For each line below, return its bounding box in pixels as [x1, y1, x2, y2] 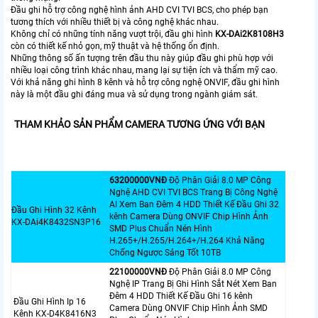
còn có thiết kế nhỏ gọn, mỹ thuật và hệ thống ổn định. [11, 40, 219, 51]
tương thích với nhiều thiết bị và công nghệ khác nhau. [11, 16, 219, 27]
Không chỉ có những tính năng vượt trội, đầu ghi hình [11, 28, 215, 39]
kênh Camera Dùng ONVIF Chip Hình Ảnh [109, 211, 268, 221]
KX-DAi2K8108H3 [215, 28, 284, 39]
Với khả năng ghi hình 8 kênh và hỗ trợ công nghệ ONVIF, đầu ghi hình [11, 77, 280, 87]
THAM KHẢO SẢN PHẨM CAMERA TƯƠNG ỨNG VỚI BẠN [14, 118, 265, 130]
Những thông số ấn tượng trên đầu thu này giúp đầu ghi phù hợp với [11, 53, 273, 63]
